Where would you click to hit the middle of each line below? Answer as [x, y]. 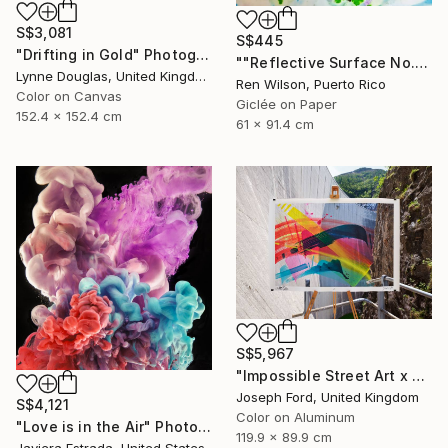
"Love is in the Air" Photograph [205, 427]
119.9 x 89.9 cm [284, 437]
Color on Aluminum [295, 417]
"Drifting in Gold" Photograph [203, 54]
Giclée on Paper [286, 104]
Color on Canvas [69, 95]
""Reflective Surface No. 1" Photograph [421, 63]
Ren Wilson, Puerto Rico [311, 84]
